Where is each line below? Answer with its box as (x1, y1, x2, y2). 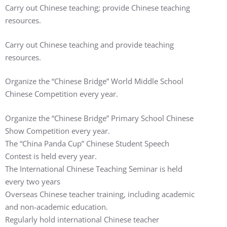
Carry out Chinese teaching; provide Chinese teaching (5, 3, 190, 13)
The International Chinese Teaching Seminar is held (5, 163, 182, 174)
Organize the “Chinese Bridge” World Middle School (5, 76, 183, 86)
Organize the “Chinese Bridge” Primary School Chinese (5, 112, 194, 123)
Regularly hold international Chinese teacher (5, 214, 159, 224)
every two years (5, 176, 60, 186)
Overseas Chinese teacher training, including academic (5, 188, 195, 199)
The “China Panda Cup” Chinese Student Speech (5, 138, 169, 148)
